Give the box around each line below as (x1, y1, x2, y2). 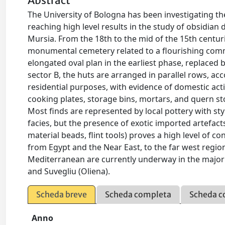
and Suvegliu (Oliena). (28, 166, 110, 177)
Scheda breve (36, 189, 87, 200)
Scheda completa (105, 189, 172, 200)
